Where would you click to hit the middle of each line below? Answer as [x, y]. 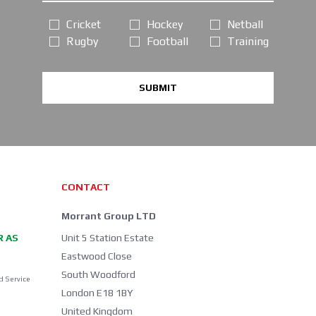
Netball [245, 25]
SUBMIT [158, 88]
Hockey [164, 25]
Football [167, 42]
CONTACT [85, 187]
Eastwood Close [96, 256]
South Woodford [98, 275]
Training [248, 42]
